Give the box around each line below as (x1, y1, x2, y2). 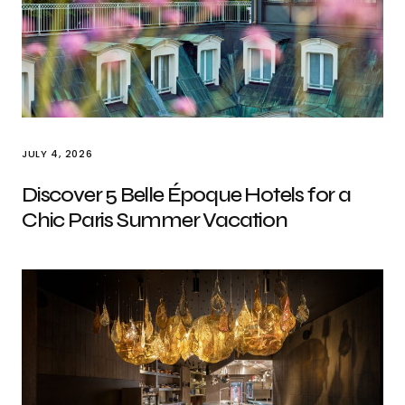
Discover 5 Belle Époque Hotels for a (22, 182, 351, 208)
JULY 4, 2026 (22, 146, 93, 161)
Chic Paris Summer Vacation (22, 207, 287, 233)
